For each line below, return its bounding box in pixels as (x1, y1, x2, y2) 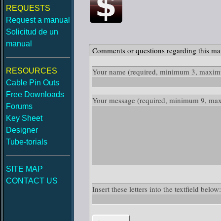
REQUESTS (6, 4, 50, 12)
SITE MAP (6, 165, 43, 173)
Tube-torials (6, 138, 47, 146)
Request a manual (6, 16, 70, 24)
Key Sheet (6, 114, 42, 122)
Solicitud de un (6, 28, 58, 36)
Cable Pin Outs (6, 78, 59, 87)
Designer (6, 126, 38, 134)
